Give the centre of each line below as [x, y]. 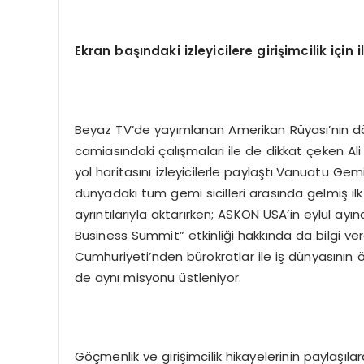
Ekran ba [104, 50]
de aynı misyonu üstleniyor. [158, 277]
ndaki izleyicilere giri [210, 50]
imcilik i [310, 50]
